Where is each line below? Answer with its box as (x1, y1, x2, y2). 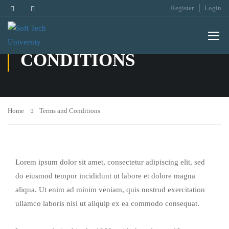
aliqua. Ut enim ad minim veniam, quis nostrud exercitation (15, 186, 205, 194)
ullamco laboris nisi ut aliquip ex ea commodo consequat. (15, 199, 199, 208)
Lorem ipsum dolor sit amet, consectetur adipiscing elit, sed (15, 158, 205, 166)
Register (171, 4, 194, 12)
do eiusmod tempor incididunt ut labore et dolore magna (15, 172, 195, 180)
